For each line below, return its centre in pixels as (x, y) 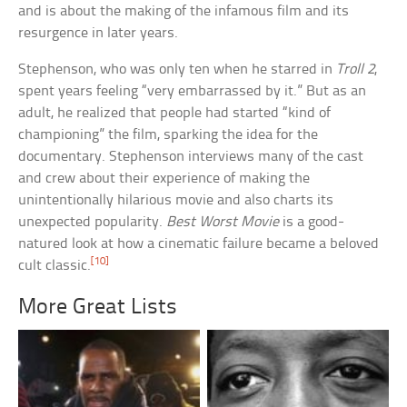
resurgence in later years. (99, 34)
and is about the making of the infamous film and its (184, 12)
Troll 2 (356, 70)
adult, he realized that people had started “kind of (175, 114)
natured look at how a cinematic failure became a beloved (199, 244)
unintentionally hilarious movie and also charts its (176, 201)
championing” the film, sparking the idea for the (169, 135)
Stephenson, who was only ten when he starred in (178, 70)
